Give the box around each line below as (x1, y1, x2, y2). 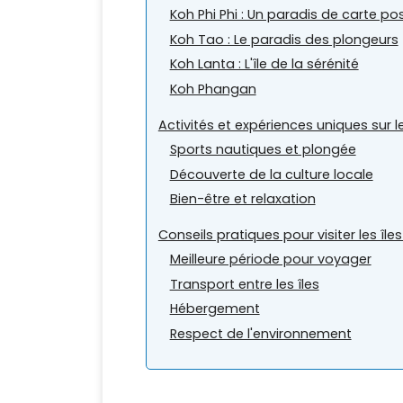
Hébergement (169, 300, 260, 318)
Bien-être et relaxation (169, 189, 316, 208)
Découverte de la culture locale (169, 165, 373, 184)
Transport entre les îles (169, 274, 319, 293)
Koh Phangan (169, 79, 256, 98)
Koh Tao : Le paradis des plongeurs (169, 30, 399, 49)
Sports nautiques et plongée (169, 140, 356, 159)
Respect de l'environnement (169, 324, 352, 343)
